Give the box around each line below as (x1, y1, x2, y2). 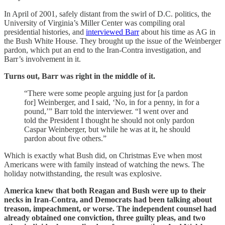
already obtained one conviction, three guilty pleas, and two (4, 213, 205, 222)
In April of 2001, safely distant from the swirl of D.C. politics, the (4, 9, 211, 18)
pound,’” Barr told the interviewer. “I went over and (24, 106, 188, 116)
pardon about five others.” (24, 134, 106, 143)
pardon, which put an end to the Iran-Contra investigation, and (4, 45, 201, 54)
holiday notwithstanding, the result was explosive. (4, 169, 162, 178)
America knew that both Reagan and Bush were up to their (4, 186, 206, 195)
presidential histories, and (4, 27, 86, 36)
